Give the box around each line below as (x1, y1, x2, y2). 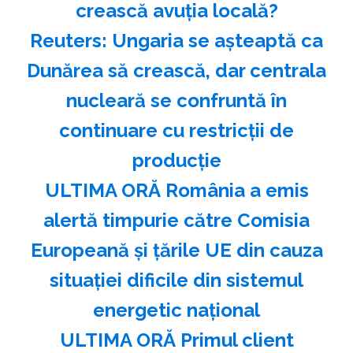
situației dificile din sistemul (50, 268, 303, 292)
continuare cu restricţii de (59, 118, 294, 142)
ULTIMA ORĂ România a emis (44, 178, 309, 202)
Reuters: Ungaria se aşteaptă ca (30, 28, 323, 52)
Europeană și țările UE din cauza (30, 238, 323, 262)
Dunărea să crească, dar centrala (27, 58, 326, 82)
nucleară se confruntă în (66, 88, 287, 112)
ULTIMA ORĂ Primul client (59, 328, 294, 351)
